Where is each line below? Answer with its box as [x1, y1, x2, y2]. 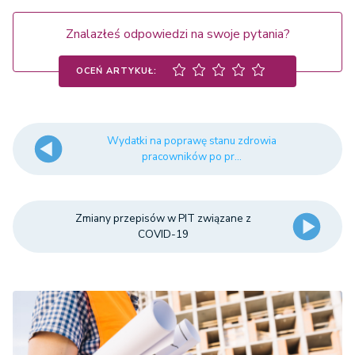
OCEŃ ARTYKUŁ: [76, 64, 157, 77]
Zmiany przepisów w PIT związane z [74, 211, 251, 227]
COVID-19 [137, 227, 189, 242]
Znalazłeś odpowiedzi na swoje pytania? [65, 25, 290, 44]
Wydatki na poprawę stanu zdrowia [107, 133, 277, 149]
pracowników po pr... [142, 149, 242, 165]
